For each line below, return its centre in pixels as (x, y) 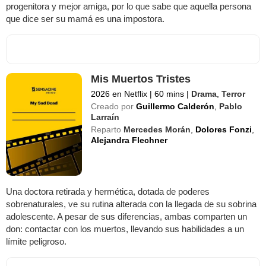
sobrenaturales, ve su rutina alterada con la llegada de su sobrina (131, 204)
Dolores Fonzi (224, 129)
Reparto (106, 129)
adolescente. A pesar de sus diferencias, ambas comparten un (126, 217)
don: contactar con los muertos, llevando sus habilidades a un (125, 229)
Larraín (105, 117)
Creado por (113, 106)
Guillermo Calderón (175, 106)
